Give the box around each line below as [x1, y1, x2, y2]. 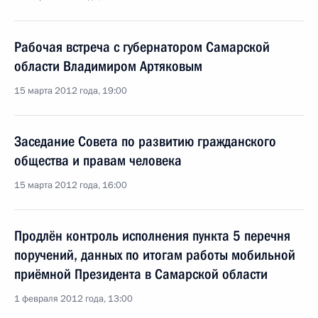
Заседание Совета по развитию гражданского [14, 133, 276, 150]
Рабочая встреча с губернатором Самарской [14, 38, 270, 55]
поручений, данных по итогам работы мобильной [14, 246, 295, 263]
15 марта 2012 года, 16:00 [14, 179, 127, 192]
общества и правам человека [14, 152, 182, 169]
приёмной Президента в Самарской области [14, 265, 268, 283]
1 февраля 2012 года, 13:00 [14, 292, 133, 305]
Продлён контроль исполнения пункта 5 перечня [14, 227, 290, 244]
